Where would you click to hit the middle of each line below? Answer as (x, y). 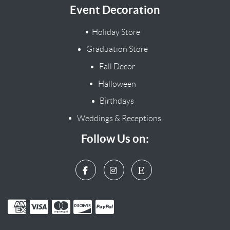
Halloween (116, 84)
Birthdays (116, 101)
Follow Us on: (115, 139)
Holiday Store (116, 32)
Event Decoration (115, 9)
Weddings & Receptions (118, 118)
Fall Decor (116, 67)
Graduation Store (116, 49)
